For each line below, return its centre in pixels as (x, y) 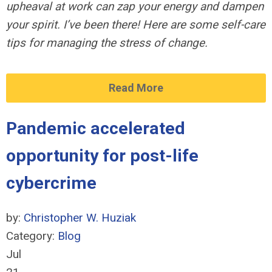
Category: (32, 236)
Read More (136, 88)
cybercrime (51, 183)
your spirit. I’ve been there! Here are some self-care (136, 25)
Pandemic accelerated (96, 128)
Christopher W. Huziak (80, 218)
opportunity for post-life (102, 156)
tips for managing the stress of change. (107, 43)
